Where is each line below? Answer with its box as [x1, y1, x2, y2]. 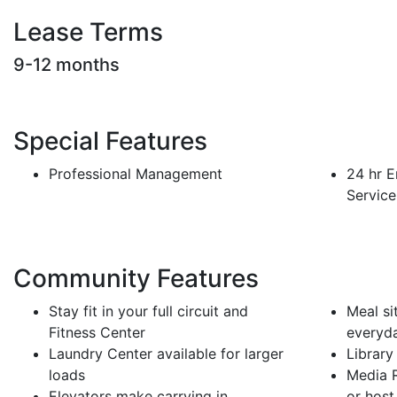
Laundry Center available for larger [49, 345, 284, 363]
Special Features [13, 126, 207, 157]
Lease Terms [13, 17, 163, 48]
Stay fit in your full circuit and [49, 302, 248, 321]
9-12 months [13, 54, 120, 76]
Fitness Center [49, 323, 145, 342]
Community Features [13, 263, 259, 294]
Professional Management [49, 165, 222, 183]
